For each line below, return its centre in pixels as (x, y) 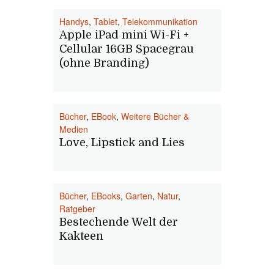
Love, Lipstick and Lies (122, 143)
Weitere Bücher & (155, 116)
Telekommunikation (160, 21)
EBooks (106, 196)
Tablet (106, 21)
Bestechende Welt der (119, 222)
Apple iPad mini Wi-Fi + (124, 35)
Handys (74, 21)
